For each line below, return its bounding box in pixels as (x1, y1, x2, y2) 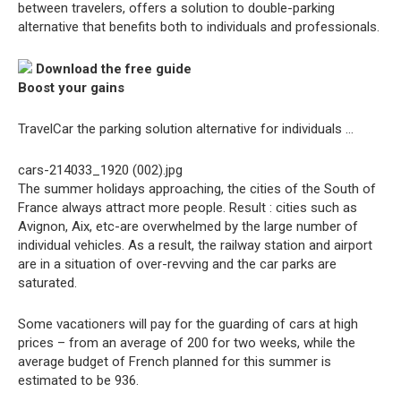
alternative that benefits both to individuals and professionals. (18, 19, 380, 35)
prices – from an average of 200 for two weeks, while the (18, 335, 355, 351)
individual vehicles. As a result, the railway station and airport (18, 237, 372, 253)
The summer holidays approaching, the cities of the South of (18, 181, 376, 197)
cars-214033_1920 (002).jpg (18, 162, 183, 178)
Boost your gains (18, 80, 124, 96)
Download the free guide (36, 61, 192, 77)
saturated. (18, 275, 77, 291)
